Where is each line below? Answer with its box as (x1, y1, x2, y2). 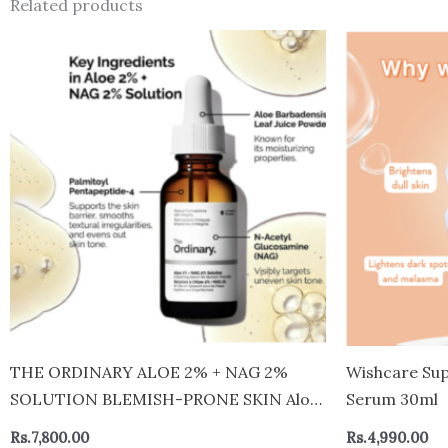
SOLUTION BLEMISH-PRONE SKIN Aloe (10, 389, 319, 410)
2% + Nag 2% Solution (10, 416, 178, 437)
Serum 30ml (346, 389, 438, 410)
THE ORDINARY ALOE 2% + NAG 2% (10, 362, 288, 383)
